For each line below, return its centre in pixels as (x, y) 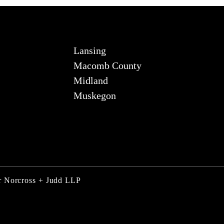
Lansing (89, 50)
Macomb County (107, 65)
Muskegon (94, 95)
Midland (90, 80)
